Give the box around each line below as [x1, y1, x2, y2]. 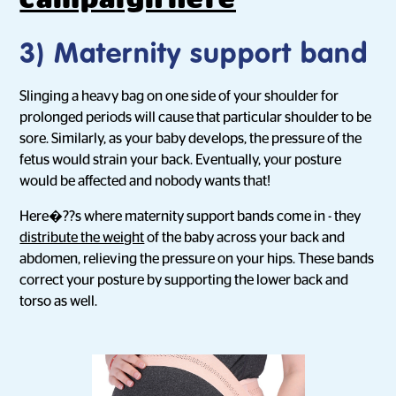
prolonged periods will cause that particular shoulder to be [19, 110, 372, 125]
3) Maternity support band [19, 41, 369, 69]
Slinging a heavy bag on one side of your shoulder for [19, 89, 339, 103]
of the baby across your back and [144, 231, 346, 245]
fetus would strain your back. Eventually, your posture [19, 153, 342, 167]
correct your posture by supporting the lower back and [19, 273, 349, 287]
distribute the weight [19, 231, 145, 245]
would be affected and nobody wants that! [19, 174, 271, 188]
